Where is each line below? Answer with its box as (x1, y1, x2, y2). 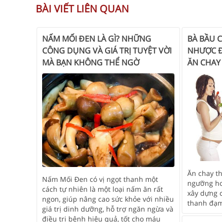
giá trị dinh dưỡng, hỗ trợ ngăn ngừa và (42, 204, 173, 214)
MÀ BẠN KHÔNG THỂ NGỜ (42, 56, 139, 68)
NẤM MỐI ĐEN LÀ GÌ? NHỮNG (42, 33, 151, 44)
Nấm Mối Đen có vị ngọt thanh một (42, 174, 158, 184)
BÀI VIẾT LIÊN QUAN (36, 1, 129, 15)
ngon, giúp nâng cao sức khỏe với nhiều (42, 194, 174, 204)
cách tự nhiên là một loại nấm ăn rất (42, 184, 163, 194)
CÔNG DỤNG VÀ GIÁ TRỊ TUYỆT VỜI (42, 45, 171, 56)
